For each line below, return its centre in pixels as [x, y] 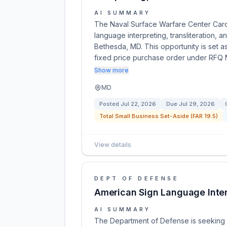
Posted [110, 104]
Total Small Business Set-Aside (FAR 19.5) [159, 116]
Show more [111, 70]
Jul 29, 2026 [197, 104]
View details [113, 145]
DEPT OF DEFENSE [137, 178]
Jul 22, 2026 [138, 104]
